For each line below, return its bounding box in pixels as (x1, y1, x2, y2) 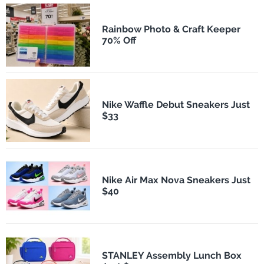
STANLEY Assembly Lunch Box (101, 250, 242, 262)
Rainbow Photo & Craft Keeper (101, 24, 240, 35)
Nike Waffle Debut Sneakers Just (101, 99, 250, 111)
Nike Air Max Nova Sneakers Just (101, 174, 250, 186)
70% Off (101, 35, 136, 47)
